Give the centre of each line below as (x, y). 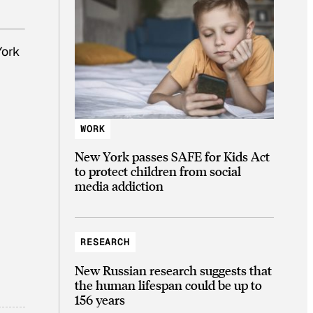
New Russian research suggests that (173, 270)
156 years (100, 299)
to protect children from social (158, 171)
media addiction (119, 186)
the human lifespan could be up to (168, 284)
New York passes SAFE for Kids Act (172, 156)
